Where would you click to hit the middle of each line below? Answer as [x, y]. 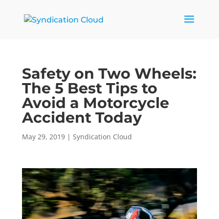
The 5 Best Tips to [89, 88]
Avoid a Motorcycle [95, 103]
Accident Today [82, 118]
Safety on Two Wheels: [109, 74]
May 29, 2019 [43, 137]
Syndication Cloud [102, 137]
